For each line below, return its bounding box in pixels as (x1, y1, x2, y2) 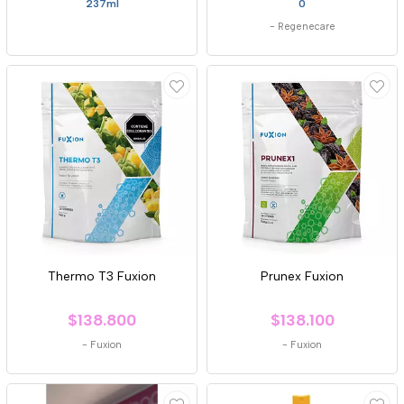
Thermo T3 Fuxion (48, 268, 156, 284)
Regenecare (277, 20, 335, 32)
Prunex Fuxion (261, 268, 344, 284)
